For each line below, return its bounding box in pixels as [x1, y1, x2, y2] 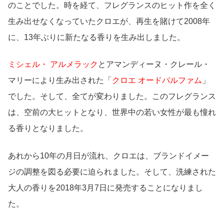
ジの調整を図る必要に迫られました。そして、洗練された [8, 167, 216, 176]
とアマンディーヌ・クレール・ [98, 60, 210, 69]
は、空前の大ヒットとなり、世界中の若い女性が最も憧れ [8, 108, 216, 117]
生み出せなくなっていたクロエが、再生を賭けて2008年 [8, 16, 210, 25]
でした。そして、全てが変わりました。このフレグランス [8, 92, 216, 101]
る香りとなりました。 [8, 124, 88, 133]
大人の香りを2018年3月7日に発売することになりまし [8, 183, 203, 192]
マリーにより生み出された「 [8, 76, 112, 85]
